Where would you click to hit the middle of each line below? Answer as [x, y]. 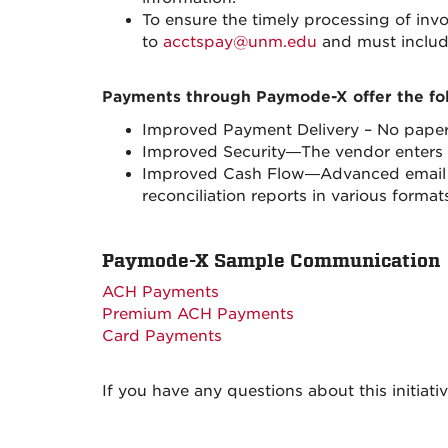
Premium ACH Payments [198, 314]
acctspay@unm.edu [240, 42]
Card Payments [162, 336]
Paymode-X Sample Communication [271, 260]
